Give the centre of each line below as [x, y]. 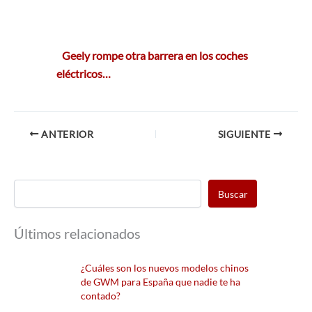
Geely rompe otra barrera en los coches [155, 55]
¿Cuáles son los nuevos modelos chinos [164, 268]
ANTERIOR [66, 134]
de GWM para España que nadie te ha [160, 282]
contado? [100, 296]
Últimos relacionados [77, 234]
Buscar [233, 194]
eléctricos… [84, 73]
